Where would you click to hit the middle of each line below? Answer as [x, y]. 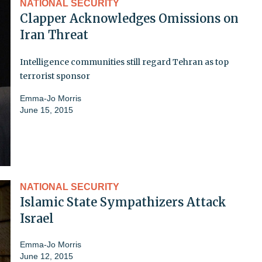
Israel [37, 218]
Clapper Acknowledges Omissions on [129, 18]
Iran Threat [54, 35]
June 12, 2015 [46, 256]
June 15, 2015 [46, 110]
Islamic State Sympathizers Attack [123, 202]
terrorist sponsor [55, 76]
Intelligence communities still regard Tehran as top [124, 62]
